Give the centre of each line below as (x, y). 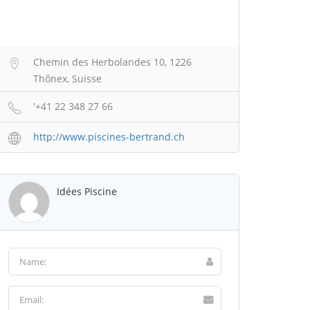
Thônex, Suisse (67, 79)
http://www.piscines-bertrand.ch (109, 137)
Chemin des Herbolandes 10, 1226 (112, 62)
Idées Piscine (87, 191)
